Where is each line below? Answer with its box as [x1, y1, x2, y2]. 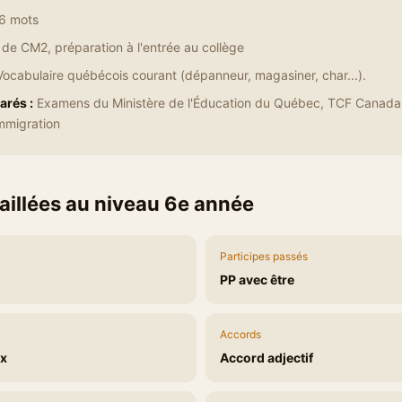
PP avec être [220, 272, 294, 287]
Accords [220, 328, 261, 341]
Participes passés [220, 249, 308, 263]
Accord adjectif [220, 350, 313, 365]
